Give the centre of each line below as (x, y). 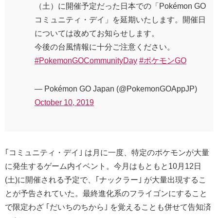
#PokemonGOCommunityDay (86, 61)
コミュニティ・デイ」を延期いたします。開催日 (120, 20)
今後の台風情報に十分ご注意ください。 (105, 47)
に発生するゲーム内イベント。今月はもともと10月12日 (103, 166)
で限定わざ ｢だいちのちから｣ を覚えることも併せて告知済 (108, 207)
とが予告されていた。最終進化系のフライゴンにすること (106, 194)
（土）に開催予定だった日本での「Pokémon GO (120, 6)
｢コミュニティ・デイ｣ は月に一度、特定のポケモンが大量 (107, 153)
